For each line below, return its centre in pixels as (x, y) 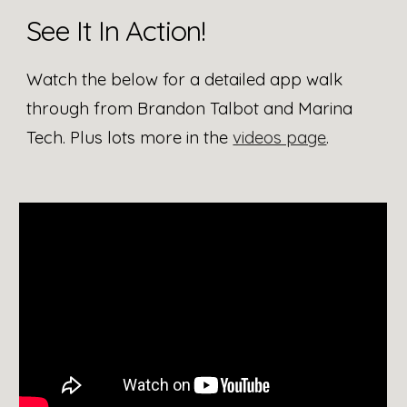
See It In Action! (116, 30)
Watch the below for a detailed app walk (185, 79)
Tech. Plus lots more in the (130, 137)
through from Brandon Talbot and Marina (190, 108)
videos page (280, 137)
